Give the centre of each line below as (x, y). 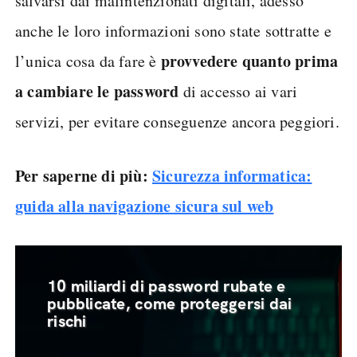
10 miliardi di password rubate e (167, 286)
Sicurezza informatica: (232, 176)
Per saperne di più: (84, 176)
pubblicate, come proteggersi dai (170, 304)
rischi (67, 321)
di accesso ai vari (238, 91)
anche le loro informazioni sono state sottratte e (173, 31)
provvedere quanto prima (249, 61)
